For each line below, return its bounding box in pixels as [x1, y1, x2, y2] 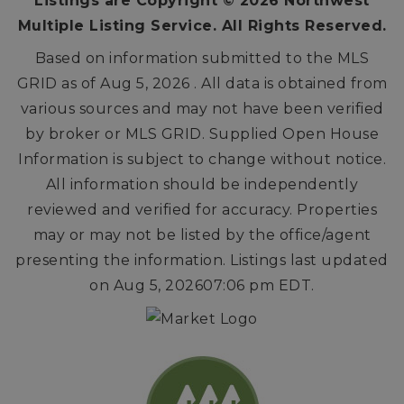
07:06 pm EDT [203, 276, 312, 294]
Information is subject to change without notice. [18, 150, 386, 168]
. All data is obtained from [189, 74, 388, 92]
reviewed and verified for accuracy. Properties [27, 200, 377, 218]
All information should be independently [45, 175, 359, 193]
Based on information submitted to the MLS [34, 49, 370, 67]
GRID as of [16, 74, 100, 92]
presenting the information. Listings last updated [15, 251, 389, 269]
